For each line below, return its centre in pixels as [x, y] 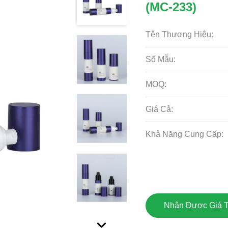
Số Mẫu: [161, 59]
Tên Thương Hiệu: [180, 34]
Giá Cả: [160, 109]
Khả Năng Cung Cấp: [185, 134]
